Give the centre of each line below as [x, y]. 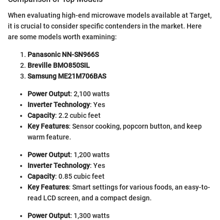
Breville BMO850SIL [59, 65]
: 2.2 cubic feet [78, 115]
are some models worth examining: [62, 37]
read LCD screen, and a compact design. [90, 198]
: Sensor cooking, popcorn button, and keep [135, 126]
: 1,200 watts [90, 154]
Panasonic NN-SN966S [63, 54]
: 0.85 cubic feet [80, 176]
